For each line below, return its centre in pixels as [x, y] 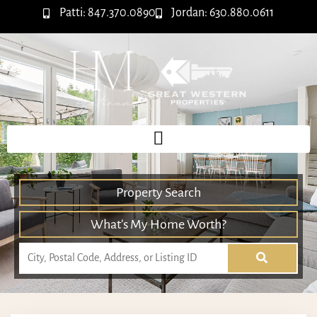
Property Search [158, 192]
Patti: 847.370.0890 [107, 13]
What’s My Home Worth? [158, 224]
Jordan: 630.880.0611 [223, 13]
